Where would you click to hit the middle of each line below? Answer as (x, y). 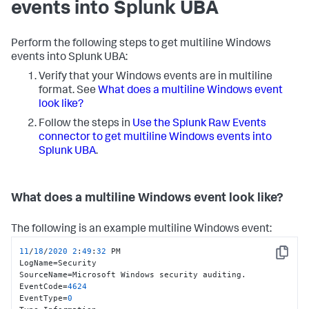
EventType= (44, 298)
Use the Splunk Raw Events (199, 124)
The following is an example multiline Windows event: (141, 230)
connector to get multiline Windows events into (155, 138)
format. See (68, 91)
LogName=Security (58, 262)
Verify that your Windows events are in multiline (156, 78)
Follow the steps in (86, 124)
